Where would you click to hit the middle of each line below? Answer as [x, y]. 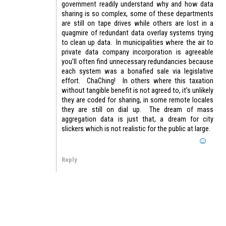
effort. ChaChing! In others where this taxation [137, 81]
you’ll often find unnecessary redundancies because [137, 62]
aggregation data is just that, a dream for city [137, 119]
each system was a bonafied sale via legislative [137, 71]
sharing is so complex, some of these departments [137, 14]
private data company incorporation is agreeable [137, 52]
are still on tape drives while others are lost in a [137, 23]
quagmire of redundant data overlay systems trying [137, 33]
